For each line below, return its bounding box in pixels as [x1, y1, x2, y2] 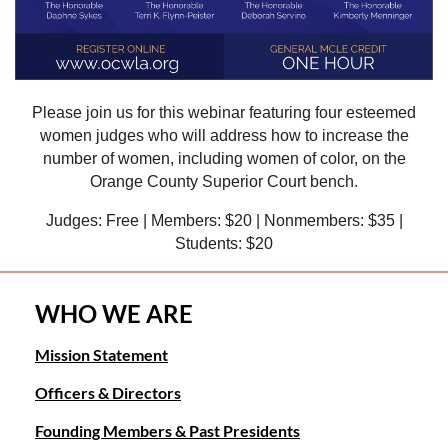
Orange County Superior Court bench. [90, 173, 358, 191]
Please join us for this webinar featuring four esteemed [32, 104, 416, 122]
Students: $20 [175, 235, 273, 253]
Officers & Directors [35, 383, 181, 403]
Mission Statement [35, 345, 168, 365]
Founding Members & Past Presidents [35, 421, 300, 441]
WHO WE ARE [35, 299, 193, 329]
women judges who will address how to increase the [39, 127, 409, 145]
